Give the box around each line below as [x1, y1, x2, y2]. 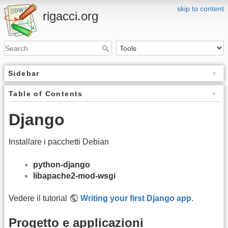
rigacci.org [43, 9, 98, 23]
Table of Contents [9, 90, 83, 98]
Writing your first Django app [80, 194, 192, 203]
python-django [33, 160, 90, 169]
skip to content [177, 5, 224, 13]
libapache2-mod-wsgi [33, 171, 116, 180]
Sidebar [8, 69, 40, 78]
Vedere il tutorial [9, 194, 69, 203]
